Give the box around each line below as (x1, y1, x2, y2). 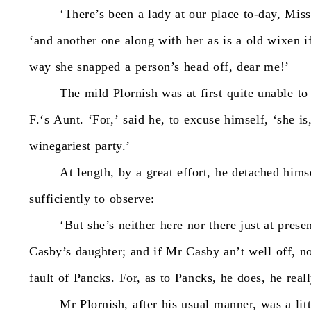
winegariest (29, 139, 91, 153)
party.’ (94, 139, 131, 153)
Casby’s (29, 244, 72, 258)
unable (258, 86, 294, 100)
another (57, 33, 97, 47)
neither (118, 218, 156, 232)
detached (232, 165, 280, 179)
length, (77, 165, 115, 179)
